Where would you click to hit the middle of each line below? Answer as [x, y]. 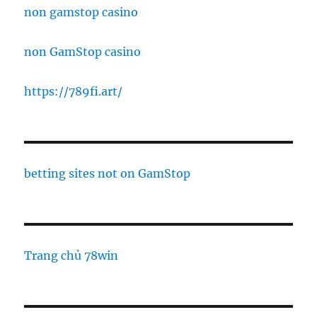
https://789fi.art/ [74, 92]
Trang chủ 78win [71, 256]
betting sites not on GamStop [108, 174]
